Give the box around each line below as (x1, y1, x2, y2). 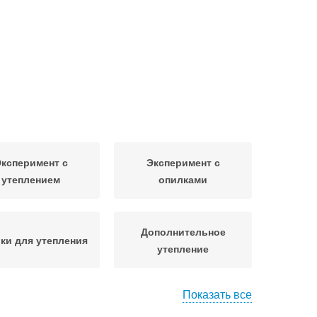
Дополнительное (140, 224, 226, 238)
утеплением (1, 172, 60, 186)
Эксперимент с (146, 155, 220, 169)
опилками (158, 172, 207, 186)
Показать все (183, 286, 252, 302)
